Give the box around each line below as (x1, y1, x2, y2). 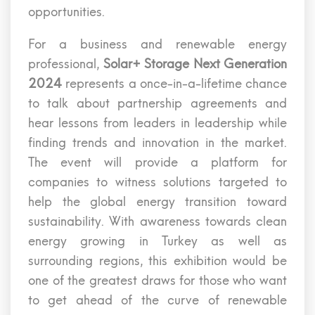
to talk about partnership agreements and (28, 96, 287, 111)
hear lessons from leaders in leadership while (28, 115, 287, 131)
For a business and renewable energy (28, 37, 287, 52)
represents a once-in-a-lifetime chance (62, 76, 287, 91)
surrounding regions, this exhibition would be (28, 253, 287, 269)
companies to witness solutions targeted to (28, 174, 287, 190)
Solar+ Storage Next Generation (103, 56, 287, 72)
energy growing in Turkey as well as (28, 233, 287, 249)
